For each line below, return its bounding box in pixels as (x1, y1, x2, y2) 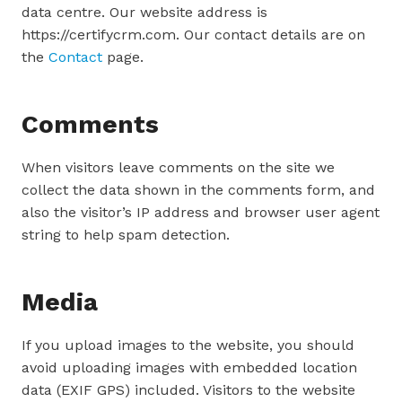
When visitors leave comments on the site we (22, 159, 335, 176)
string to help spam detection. (22, 226, 230, 243)
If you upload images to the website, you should (22, 336, 354, 354)
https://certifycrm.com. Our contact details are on (22, 26, 365, 43)
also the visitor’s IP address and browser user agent (22, 204, 380, 221)
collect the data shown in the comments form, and (22, 181, 375, 198)
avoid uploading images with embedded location (22, 359, 357, 376)
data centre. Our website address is (22, 4, 267, 21)
